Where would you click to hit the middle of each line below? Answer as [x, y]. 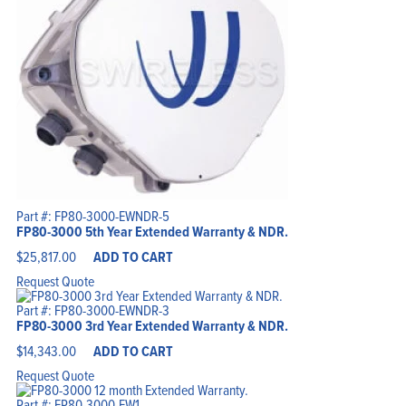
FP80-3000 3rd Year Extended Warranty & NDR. [152, 326]
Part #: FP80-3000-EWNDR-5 [92, 216]
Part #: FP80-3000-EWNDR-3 [92, 310]
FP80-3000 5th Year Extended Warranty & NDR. [152, 232]
